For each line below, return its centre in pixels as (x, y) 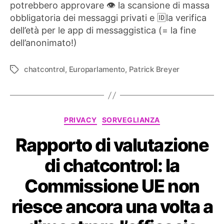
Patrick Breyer (154, 69)
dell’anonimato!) (43, 43)
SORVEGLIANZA (131, 120)
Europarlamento (97, 69)
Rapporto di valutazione (112, 145)
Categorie (132, 118)
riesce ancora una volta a (112, 206)
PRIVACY (80, 120)
